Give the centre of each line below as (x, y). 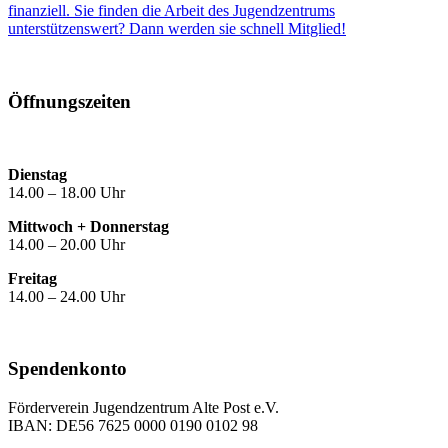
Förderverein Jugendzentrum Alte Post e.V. (143, 408)
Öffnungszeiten (69, 102)
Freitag (34, 278)
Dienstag (39, 174)
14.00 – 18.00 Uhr (66, 192)
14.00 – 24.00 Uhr (66, 296)
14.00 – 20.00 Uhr (66, 244)
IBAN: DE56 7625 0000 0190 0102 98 (133, 426)
